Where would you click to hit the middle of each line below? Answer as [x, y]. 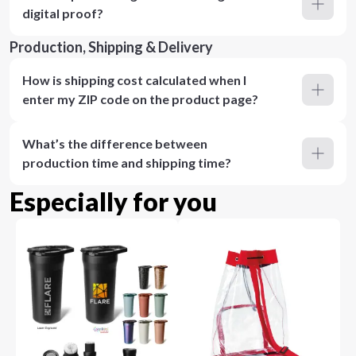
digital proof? [63, 13]
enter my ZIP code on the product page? [140, 99]
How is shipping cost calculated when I [134, 80]
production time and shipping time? [127, 163]
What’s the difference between [115, 143]
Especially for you [113, 201]
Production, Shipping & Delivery [111, 47]
